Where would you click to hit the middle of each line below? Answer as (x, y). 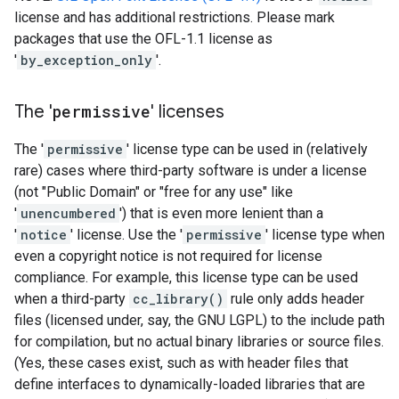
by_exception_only (86, 60)
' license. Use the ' (126, 235)
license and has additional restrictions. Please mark (175, 17)
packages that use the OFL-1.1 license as (143, 39)
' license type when (325, 235)
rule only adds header (296, 299)
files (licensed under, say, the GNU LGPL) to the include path (199, 320)
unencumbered (68, 213)
